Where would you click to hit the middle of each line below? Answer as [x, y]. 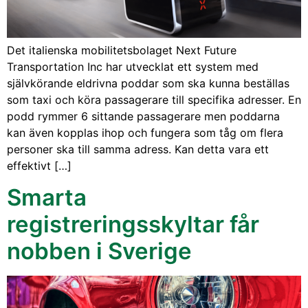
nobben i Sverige [99, 251]
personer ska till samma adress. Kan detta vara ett [138, 150]
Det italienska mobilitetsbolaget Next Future [122, 51]
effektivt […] [39, 166]
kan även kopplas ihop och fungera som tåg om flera [145, 133]
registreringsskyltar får [133, 224]
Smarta [47, 197]
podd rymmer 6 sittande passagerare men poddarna [143, 117]
